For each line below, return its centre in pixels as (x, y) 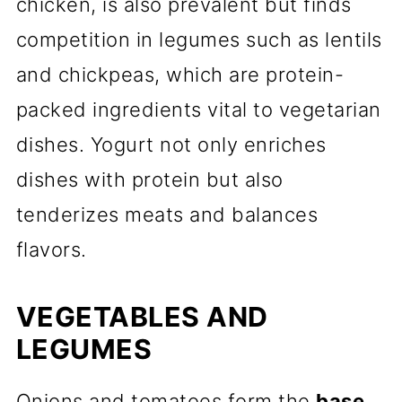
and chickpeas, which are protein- (180, 74)
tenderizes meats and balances (167, 214)
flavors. (51, 249)
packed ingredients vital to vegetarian (198, 109)
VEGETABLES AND (142, 317)
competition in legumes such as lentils (199, 39)
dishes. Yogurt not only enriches (171, 144)
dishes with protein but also (149, 179)
